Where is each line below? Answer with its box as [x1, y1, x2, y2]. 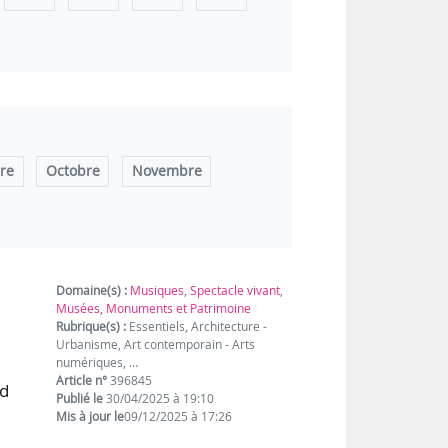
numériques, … [56, 354, 139, 372]
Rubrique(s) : [56, 318, 127, 336]
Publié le [56, 390, 104, 408]
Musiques [130, 282, 185, 300]
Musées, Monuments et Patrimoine [56, 300, 252, 318]
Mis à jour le [56, 408, 125, 426]
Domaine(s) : [56, 282, 128, 300]
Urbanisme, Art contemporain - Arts [56, 336, 256, 354]
